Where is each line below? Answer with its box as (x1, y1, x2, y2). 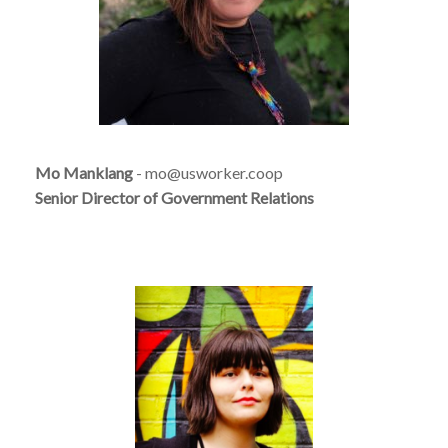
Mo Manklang (35, 162, 133, 182)
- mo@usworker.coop (133, 162, 283, 182)
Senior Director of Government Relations (35, 187, 314, 207)
